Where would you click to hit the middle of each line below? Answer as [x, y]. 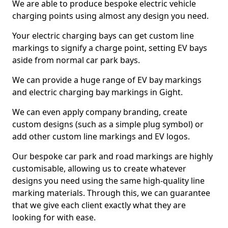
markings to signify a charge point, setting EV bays [110, 48]
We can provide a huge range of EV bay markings [107, 80]
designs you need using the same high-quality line [108, 181]
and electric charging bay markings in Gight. [97, 92]
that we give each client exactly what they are [99, 205]
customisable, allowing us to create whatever [99, 168]
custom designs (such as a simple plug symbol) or [108, 124]
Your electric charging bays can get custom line [103, 36]
